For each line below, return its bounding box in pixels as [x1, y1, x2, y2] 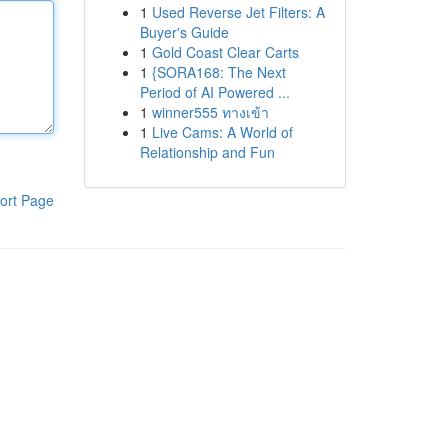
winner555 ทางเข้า [151, 102, 269, 122]
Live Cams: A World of [151, 122, 293, 142]
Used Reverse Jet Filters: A [151, 2, 325, 22]
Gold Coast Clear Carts [151, 42, 299, 62]
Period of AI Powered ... [139, 82, 290, 102]
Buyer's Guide [139, 22, 229, 42]
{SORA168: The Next [151, 62, 286, 82]
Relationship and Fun [139, 142, 275, 162]
